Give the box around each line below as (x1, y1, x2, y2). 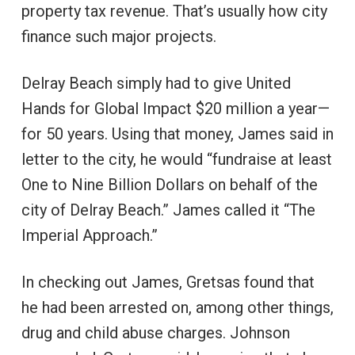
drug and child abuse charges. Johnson (21, 323, 290, 343)
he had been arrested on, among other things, (21, 298, 334, 318)
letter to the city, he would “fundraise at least (21, 150, 332, 170)
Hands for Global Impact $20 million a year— (21, 99, 330, 119)
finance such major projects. (21, 27, 216, 47)
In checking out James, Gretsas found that (21, 273, 315, 292)
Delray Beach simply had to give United (21, 74, 291, 94)
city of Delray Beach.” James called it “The (21, 200, 315, 220)
